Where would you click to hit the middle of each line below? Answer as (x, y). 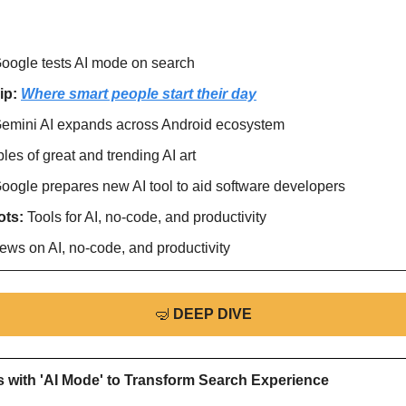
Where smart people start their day (139, 94)
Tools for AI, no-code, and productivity (147, 217)
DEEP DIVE (212, 314)
